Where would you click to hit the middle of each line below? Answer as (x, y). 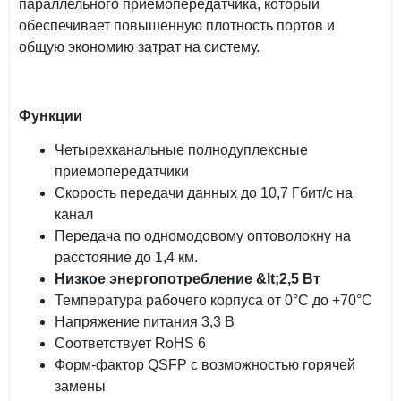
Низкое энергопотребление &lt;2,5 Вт (188, 279)
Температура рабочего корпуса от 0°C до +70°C (213, 301)
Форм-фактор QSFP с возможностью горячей (205, 365)
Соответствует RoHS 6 (130, 344)
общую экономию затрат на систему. (139, 47)
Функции (51, 115)
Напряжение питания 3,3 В (145, 322)
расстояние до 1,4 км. (126, 258)
